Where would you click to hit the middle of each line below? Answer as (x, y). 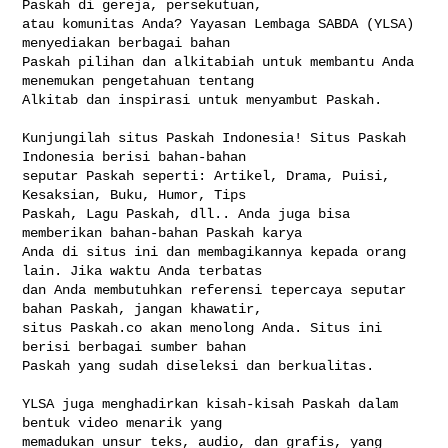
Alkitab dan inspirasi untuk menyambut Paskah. (202, 99)
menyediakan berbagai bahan (130, 42)
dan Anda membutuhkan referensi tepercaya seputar (214, 289)
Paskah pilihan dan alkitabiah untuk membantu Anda (218, 61)
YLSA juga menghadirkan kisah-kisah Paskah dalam (210, 403)
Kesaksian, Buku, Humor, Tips (138, 194)
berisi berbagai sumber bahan (138, 346)
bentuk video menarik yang (126, 422)
